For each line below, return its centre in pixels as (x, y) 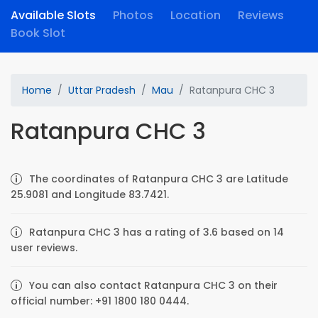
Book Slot (38, 33)
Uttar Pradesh (102, 90)
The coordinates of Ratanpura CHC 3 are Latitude (159, 179)
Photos (133, 15)
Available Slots (53, 15)
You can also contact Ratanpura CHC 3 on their (153, 285)
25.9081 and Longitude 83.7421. (90, 194)
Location (196, 15)
